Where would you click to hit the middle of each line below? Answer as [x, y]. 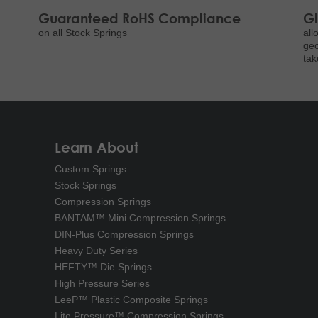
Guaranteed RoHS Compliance [140, 18]
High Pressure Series [102, 283]
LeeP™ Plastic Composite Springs [131, 300]
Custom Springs [91, 169]
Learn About [97, 147]
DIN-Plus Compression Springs [124, 234]
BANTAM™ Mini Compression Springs [140, 218]
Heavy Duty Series [96, 251]
